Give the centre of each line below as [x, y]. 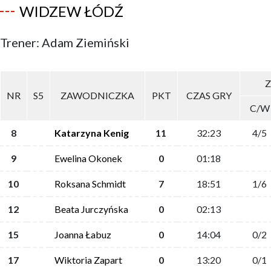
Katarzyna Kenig [92, 133]
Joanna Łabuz [83, 234]
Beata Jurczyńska [91, 209]
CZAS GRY [209, 95]
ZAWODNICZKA [97, 95]
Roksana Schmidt [90, 184]
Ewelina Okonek [88, 158]
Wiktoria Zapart [88, 260]
